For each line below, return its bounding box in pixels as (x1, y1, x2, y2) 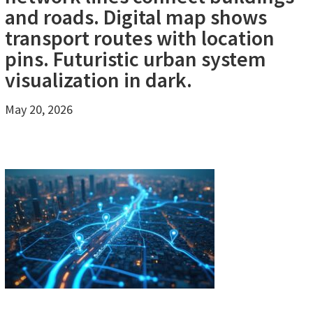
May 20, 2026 (4, 101, 73, 117)
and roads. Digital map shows (4, 3, 267, 30)
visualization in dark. (4, 66, 192, 93)
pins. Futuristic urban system (4, 45, 266, 72)
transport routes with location (4, 24, 275, 51)
